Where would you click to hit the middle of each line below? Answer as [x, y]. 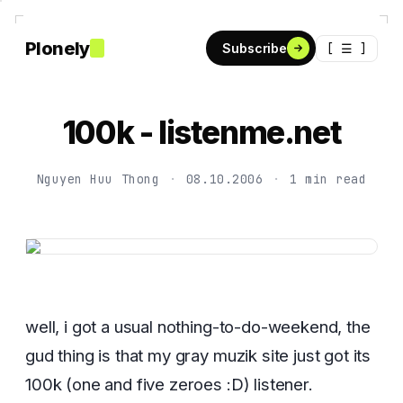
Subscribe [255, 48]
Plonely [58, 48]
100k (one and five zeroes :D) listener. [169, 384]
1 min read [328, 179]
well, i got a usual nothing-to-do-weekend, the [198, 327]
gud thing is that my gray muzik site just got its [198, 355]
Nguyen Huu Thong [98, 179]
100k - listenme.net [201, 132]
